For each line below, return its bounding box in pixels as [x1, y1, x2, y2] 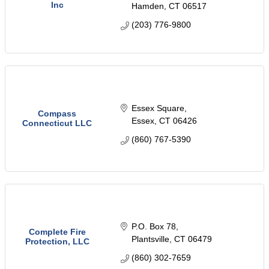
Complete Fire [28, 227, 86, 237]
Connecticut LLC [22, 118, 92, 128]
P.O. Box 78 [131, 222, 176, 232]
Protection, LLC [25, 237, 89, 247]
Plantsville [131, 234, 169, 244]
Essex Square [131, 103, 184, 113]
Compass [38, 109, 76, 119]
